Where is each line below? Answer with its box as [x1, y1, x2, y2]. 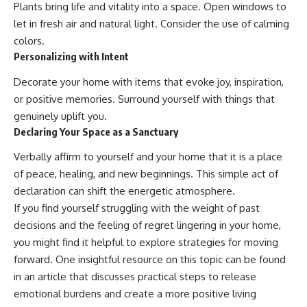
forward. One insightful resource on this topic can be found [14, 253, 286, 267]
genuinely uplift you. [14, 109, 107, 123]
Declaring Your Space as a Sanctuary [14, 125, 178, 138]
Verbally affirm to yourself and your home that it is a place [14, 150, 282, 164]
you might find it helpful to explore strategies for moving [14, 236, 278, 249]
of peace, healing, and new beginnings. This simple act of [14, 167, 278, 181]
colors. [14, 34, 45, 48]
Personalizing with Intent [14, 50, 129, 63]
